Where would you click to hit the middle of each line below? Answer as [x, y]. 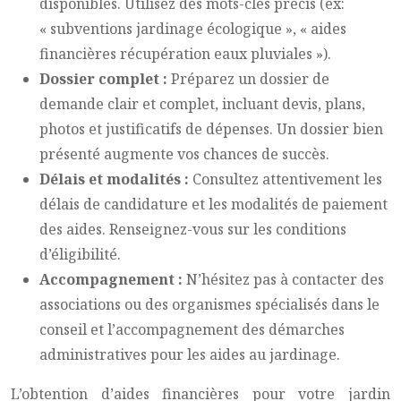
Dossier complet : [105, 79]
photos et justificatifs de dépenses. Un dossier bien [211, 129]
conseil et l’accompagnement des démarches [192, 329]
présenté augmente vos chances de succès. [184, 154]
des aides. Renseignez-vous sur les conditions [193, 229]
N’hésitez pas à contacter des [285, 279]
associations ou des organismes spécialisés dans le [209, 304]
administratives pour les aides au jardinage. [190, 354]
